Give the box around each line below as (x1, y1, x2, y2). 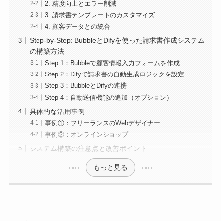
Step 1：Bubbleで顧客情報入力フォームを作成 (45, 60, 180, 67)
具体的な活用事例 (29, 107, 85, 115)
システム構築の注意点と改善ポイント (29, 144, 147, 152)
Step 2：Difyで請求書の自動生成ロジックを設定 (45, 71, 184, 78)
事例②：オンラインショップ (45, 131, 129, 138)
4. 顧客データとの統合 (45, 23, 110, 31)
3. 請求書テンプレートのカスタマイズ (45, 11, 155, 19)
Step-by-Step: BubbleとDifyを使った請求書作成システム (29, 37, 205, 45)
